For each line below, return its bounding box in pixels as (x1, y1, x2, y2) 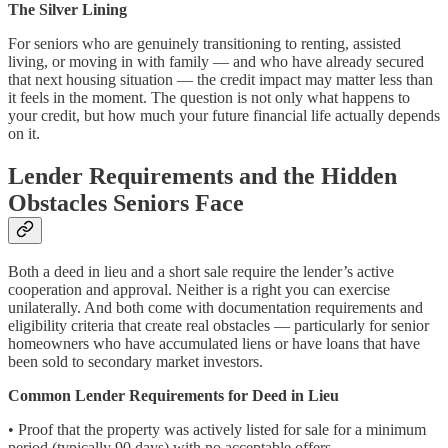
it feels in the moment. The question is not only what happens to (8, 88, 410, 106)
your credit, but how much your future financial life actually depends (8, 106, 440, 124)
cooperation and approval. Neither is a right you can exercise (8, 281, 390, 299)
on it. (8, 124, 40, 142)
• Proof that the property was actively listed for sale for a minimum (8, 421, 426, 439)
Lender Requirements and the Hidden (8, 162, 397, 189)
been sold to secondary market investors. (8, 353, 263, 371)
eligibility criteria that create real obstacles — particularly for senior (8, 317, 429, 335)
